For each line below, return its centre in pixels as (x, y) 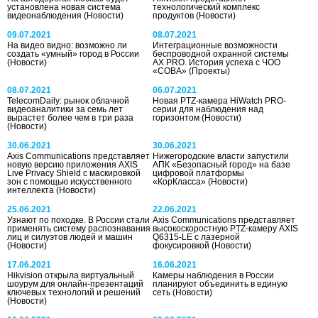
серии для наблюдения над (208, 109)
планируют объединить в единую (220, 284)
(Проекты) (210, 71)
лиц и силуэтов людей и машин (70, 237)
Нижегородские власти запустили (221, 156)
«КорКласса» (181, 181)
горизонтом (177, 117)
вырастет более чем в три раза (70, 117)
